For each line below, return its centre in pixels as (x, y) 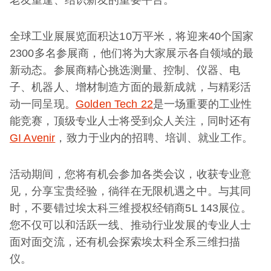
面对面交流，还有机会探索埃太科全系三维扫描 (125, 242)
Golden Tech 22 (114, 104)
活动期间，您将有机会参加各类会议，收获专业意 (131, 174)
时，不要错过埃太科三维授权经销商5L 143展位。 (131, 208)
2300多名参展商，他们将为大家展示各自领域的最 (132, 53)
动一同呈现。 (43, 104)
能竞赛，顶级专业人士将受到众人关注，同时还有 (131, 121)
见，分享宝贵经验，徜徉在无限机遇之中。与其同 (131, 191)
